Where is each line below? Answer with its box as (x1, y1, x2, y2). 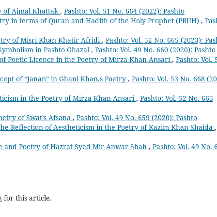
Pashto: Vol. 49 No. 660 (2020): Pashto (95, 45, 216, 55)
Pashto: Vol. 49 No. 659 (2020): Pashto (77, 113, 197, 123)
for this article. (2, 193, 52, 203)
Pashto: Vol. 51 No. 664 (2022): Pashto (64, 6, 185, 16)
